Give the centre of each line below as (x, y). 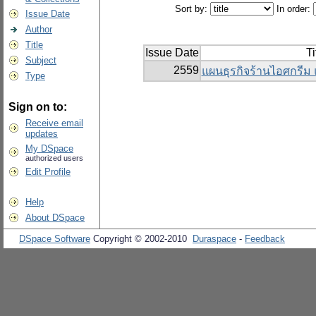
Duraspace (214, 239)
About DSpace (55, 218)
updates (42, 134)
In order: (293, 9)
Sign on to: (38, 107)
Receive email (54, 123)
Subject (41, 60)
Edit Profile (48, 172)
